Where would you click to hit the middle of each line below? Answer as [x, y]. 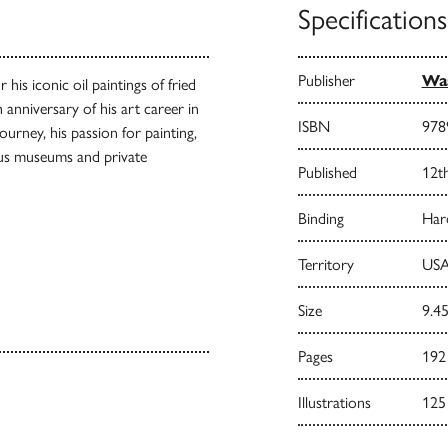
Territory [325, 264]
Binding [320, 218]
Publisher [326, 80]
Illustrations [334, 402]
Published [327, 172]
